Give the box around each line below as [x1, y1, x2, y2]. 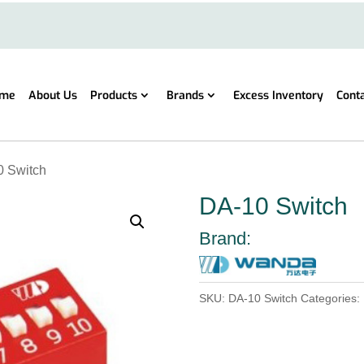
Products [89, 88, 137, 104]
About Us [28, 88, 77, 104]
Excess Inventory [232, 88, 323, 104]
